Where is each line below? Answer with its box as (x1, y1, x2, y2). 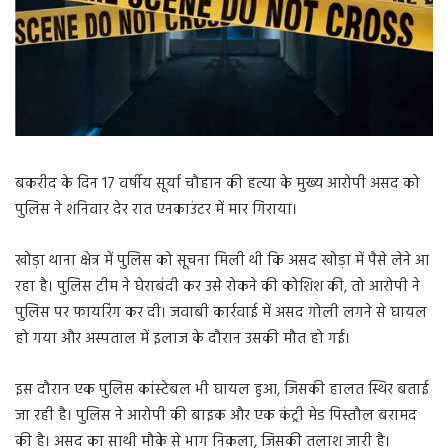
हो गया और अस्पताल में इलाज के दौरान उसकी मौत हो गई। (15, 326, 350, 351)
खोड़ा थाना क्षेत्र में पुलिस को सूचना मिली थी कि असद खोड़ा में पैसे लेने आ (15, 248, 429, 273)
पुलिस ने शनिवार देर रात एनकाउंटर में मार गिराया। (15, 197, 297, 222)
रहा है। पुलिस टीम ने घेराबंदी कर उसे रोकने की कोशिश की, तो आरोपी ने (15, 274, 420, 299)
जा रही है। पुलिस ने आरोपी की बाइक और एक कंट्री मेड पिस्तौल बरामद (15, 403, 417, 428)
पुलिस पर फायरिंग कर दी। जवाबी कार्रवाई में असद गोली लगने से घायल (15, 300, 427, 325)
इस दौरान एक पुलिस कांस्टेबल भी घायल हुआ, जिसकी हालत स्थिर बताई (15, 377, 429, 402)
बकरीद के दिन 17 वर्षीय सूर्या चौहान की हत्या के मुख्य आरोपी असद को (15, 171, 420, 196)
